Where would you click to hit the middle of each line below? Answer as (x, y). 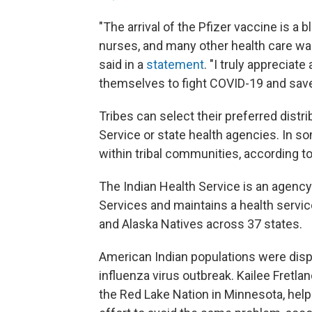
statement (175, 64)
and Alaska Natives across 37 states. (201, 224)
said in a (123, 64)
